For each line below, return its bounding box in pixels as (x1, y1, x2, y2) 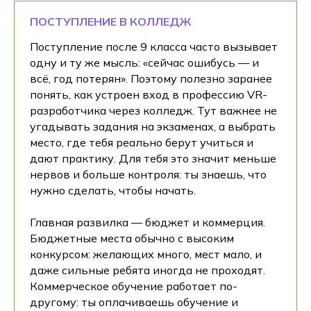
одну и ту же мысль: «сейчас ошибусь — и (30, 55, 259, 69)
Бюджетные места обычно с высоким (30, 230, 234, 245)
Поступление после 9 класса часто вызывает (30, 39, 278, 53)
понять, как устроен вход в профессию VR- (30, 87, 267, 101)
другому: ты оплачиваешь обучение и (30, 294, 238, 309)
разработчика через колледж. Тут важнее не (30, 103, 277, 117)
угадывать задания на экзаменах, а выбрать (30, 119, 276, 133)
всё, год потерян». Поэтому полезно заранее (30, 71, 272, 85)
